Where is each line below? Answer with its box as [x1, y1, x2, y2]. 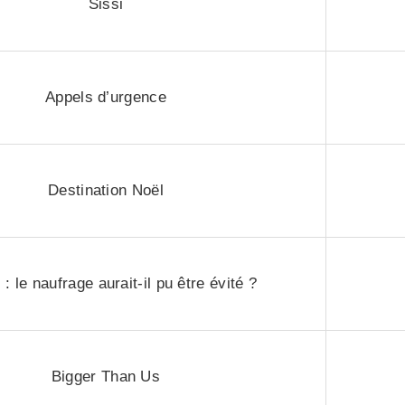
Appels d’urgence [45, 89, 166, 106]
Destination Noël [48, 182, 164, 199]
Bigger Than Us [51, 368, 161, 385]
